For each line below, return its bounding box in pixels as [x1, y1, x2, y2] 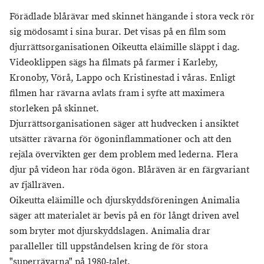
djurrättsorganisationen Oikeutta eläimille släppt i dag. [9, 41, 240, 54]
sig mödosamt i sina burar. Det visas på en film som [9, 26, 226, 38]
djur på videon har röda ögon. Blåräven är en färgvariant [9, 164, 249, 176]
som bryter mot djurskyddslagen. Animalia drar [9, 225, 210, 237]
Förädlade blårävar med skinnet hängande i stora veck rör [9, 11, 255, 23]
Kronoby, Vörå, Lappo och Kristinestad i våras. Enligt [9, 72, 235, 84]
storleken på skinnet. [9, 103, 99, 115]
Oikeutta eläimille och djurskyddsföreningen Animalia [9, 194, 240, 207]
